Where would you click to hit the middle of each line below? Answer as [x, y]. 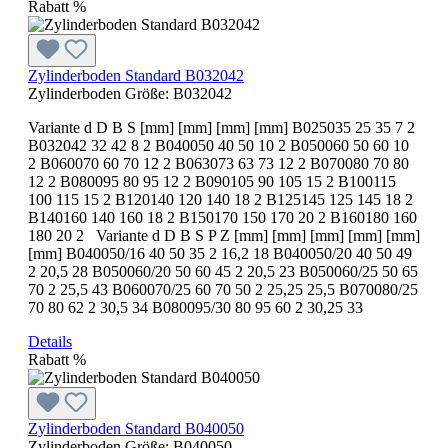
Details [50, 341]
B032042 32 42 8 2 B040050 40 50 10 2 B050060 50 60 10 [218, 145]
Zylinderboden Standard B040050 [136, 428]
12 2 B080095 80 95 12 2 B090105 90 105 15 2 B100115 [212, 181]
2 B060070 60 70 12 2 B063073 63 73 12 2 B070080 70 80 [218, 163]
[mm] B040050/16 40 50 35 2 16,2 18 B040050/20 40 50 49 [220, 253]
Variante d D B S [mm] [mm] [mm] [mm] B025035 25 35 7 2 [221, 127]
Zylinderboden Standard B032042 [136, 75]
